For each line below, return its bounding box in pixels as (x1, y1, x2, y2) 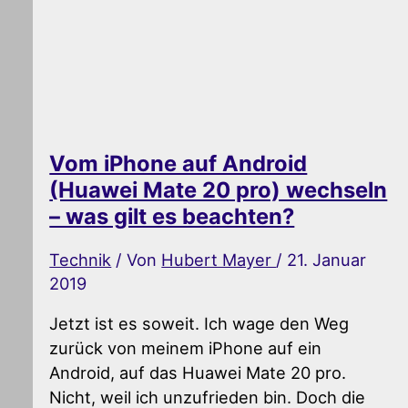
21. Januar (287, 250, 367, 270)
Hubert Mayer (161, 250, 277, 270)
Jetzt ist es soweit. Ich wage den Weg (49, 313, 350, 334)
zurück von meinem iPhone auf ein (49, 338, 322, 359)
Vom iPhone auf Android (49, 150, 308, 178)
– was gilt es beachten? (49, 203, 295, 230)
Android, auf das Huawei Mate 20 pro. (49, 362, 347, 383)
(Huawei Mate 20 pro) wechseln (49, 177, 388, 204)
